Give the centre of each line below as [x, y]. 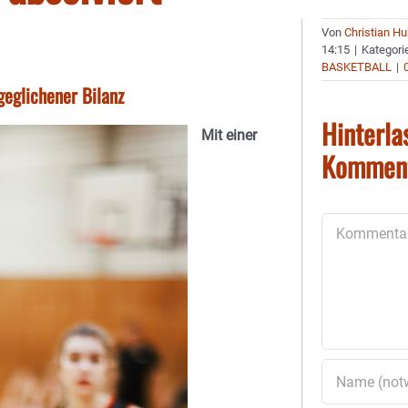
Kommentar [359, 223]
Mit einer [229, 135]
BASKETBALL [357, 67]
